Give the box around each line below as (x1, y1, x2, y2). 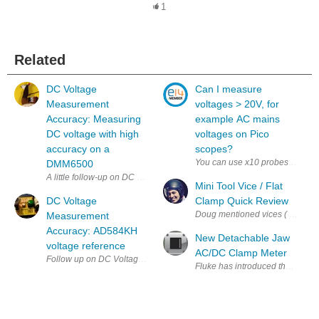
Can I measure (195, 83, 262, 95)
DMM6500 (46, 157, 93, 169)
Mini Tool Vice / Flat (195, 179, 283, 192)
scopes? (195, 142, 233, 155)
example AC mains (195, 113, 280, 125)
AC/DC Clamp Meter (195, 246, 287, 258)
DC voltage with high (46, 127, 139, 140)
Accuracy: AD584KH (46, 224, 137, 236)
